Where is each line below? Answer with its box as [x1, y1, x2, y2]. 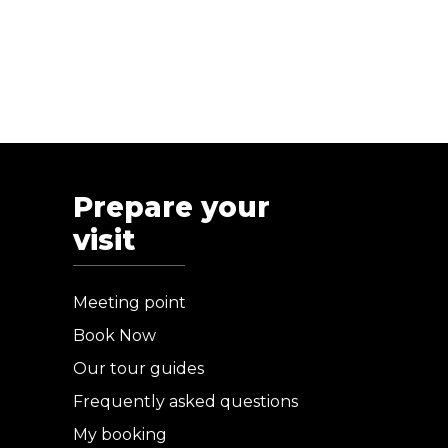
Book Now [73, 326, 156, 345]
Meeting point [73, 293, 186, 312]
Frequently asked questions [73, 392, 298, 411]
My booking [73, 425, 167, 444]
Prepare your [73, 190, 270, 224]
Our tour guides [73, 359, 204, 378]
